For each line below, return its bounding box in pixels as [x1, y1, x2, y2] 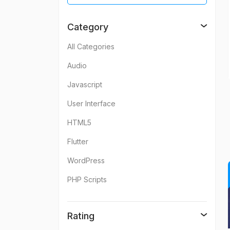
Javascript [67, 80, 102, 89]
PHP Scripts [67, 175, 107, 184]
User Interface [67, 99, 116, 108]
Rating [67, 210, 94, 222]
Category [67, 22, 108, 33]
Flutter [67, 137, 88, 146]
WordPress [67, 156, 105, 165]
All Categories [67, 42, 114, 51]
